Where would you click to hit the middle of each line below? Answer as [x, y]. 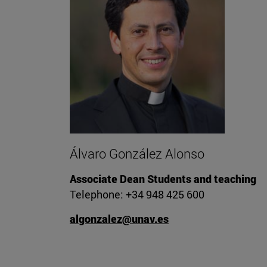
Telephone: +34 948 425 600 [137, 195]
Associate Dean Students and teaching [163, 179]
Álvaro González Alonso [137, 154]
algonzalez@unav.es [119, 219]
